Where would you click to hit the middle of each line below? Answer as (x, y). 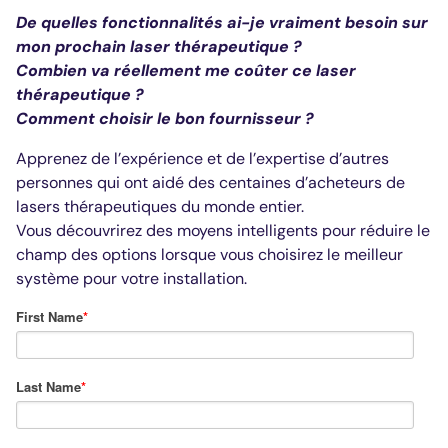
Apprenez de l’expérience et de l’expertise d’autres (202, 158)
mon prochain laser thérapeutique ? (159, 46)
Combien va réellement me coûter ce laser (186, 70)
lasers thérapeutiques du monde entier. (160, 206)
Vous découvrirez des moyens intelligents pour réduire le (223, 230)
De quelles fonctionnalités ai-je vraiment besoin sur (222, 22)
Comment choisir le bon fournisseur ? (165, 118)
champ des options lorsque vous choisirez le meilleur (209, 254)
